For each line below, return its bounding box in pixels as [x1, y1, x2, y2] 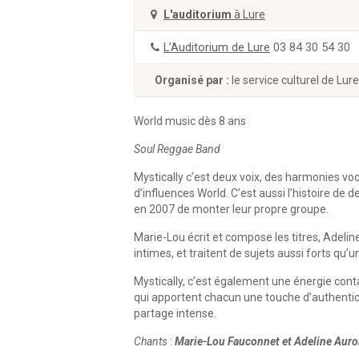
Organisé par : [155, 74, 232, 87]
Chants [134, 335, 167, 348]
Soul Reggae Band [134, 143, 220, 155]
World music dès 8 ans [134, 115, 246, 127]
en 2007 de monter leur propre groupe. [134, 203, 329, 216]
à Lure [232, 8, 265, 21]
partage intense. [134, 307, 216, 320]
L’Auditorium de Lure [163, 40, 270, 54]
